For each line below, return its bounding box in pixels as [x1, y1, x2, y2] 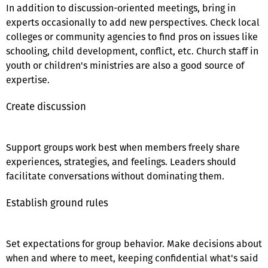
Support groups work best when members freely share [6, 140, 240, 154]
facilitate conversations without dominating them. [6, 169, 224, 183]
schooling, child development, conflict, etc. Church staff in [6, 44, 258, 58]
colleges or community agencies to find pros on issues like [6, 29, 258, 44]
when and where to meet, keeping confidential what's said [6, 251, 258, 265]
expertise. [6, 72, 50, 87]
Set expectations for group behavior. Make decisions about [6, 236, 262, 251]
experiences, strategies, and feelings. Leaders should [6, 154, 236, 169]
